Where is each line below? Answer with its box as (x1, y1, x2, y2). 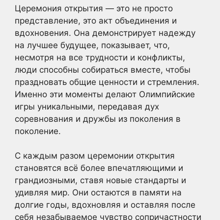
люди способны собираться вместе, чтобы (15, 64, 191, 75)
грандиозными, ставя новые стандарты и (15, 175, 186, 185)
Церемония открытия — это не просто (15, 3, 173, 13)
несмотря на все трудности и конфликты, (15, 52, 185, 62)
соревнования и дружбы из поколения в (15, 113, 181, 124)
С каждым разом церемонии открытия (15, 151, 175, 161)
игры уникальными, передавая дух (15, 101, 159, 111)
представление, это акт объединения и (15, 15, 177, 26)
